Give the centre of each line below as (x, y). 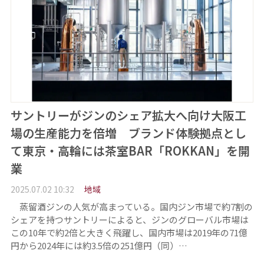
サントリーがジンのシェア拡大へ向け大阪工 (128, 115)
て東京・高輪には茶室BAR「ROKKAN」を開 (130, 151)
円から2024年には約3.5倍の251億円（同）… (99, 245)
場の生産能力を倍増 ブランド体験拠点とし (128, 133)
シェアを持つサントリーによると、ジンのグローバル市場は (129, 219)
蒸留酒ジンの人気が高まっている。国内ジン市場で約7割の (131, 206)
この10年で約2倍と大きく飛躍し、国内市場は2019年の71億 (129, 232)
